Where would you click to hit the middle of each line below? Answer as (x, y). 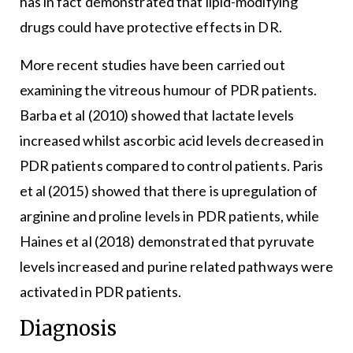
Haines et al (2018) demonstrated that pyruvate (167, 242)
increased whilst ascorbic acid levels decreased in (172, 141)
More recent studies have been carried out (152, 65)
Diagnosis (68, 329)
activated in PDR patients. (100, 292)
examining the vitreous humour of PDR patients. (168, 90)
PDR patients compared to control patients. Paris (171, 166)
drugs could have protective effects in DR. (150, 27)
